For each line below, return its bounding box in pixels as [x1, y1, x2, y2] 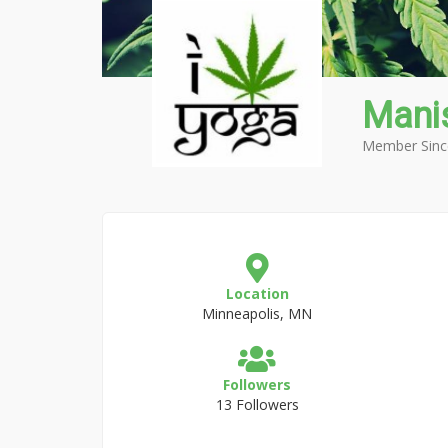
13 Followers [215, 395, 299, 414]
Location [225, 284, 289, 303]
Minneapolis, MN [202, 304, 313, 323]
